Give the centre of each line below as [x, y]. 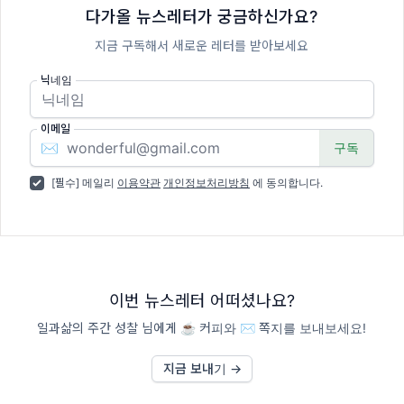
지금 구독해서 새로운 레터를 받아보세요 [202, 46]
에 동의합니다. [286, 183]
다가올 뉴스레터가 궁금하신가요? [202, 17]
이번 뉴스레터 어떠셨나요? [202, 301]
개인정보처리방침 [207, 183]
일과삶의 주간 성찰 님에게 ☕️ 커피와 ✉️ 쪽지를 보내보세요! [202, 328]
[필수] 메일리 [84, 183]
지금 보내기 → [202, 369]
